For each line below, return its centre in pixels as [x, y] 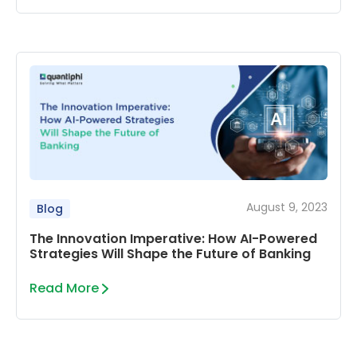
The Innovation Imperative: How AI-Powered [173, 239]
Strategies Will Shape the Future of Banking [170, 254]
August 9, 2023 [287, 208]
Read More [64, 288]
